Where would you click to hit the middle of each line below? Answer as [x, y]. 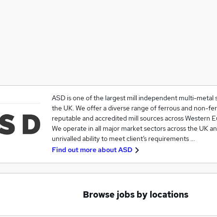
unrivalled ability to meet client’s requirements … [123, 139]
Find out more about [85, 150]
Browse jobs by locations [136, 194]
